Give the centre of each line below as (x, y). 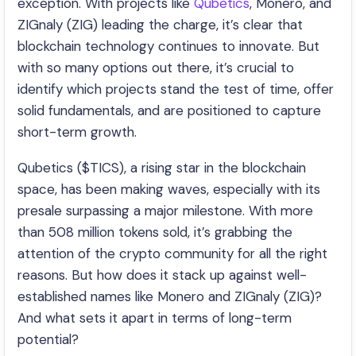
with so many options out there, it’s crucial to (156, 68)
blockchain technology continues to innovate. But (168, 46)
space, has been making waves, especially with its (169, 189)
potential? (48, 339)
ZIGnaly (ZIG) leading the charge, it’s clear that (160, 25)
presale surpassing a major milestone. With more (165, 211)
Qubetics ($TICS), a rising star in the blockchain (162, 168)
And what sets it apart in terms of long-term (155, 318)
